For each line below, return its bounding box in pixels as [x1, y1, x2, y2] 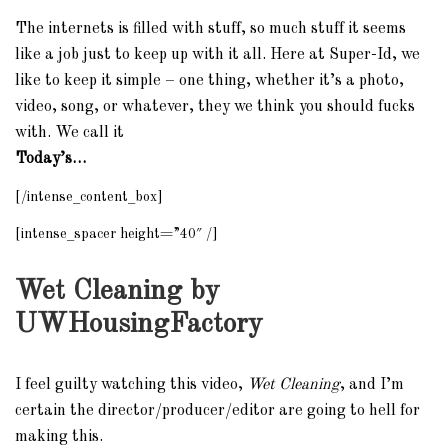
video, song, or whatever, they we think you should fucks [15, 99, 415, 115]
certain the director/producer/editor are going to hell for [15, 403, 420, 419]
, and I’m [340, 377, 404, 393]
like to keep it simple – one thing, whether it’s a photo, [15, 73, 404, 89]
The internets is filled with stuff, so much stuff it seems [15, 21, 406, 37]
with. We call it [15, 125, 124, 141]
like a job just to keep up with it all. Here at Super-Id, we [15, 47, 420, 63]
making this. [15, 429, 103, 445]
